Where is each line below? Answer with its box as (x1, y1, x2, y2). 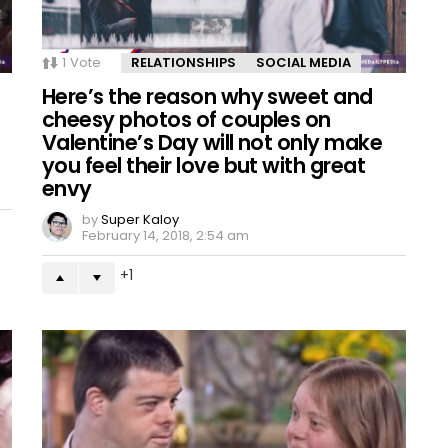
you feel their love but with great (42, 150, 366, 180)
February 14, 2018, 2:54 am (82, 225, 249, 245)
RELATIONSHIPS (131, 52, 236, 72)
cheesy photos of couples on (42, 104, 331, 134)
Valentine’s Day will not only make (42, 127, 383, 157)
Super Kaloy (101, 209, 179, 229)
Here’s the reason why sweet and (42, 81, 373, 111)
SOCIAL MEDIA (256, 52, 351, 72)
